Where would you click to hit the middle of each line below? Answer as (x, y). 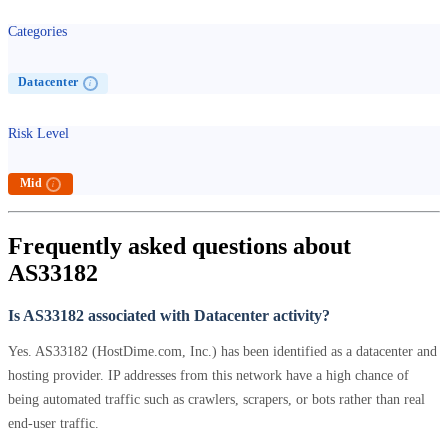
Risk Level (38, 133)
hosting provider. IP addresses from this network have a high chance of (208, 375)
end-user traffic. (53, 423)
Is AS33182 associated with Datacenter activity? (169, 315)
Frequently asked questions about (179, 245)
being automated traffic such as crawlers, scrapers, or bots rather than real (216, 399)
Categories (37, 32)
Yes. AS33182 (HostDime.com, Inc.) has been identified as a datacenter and (222, 351)
